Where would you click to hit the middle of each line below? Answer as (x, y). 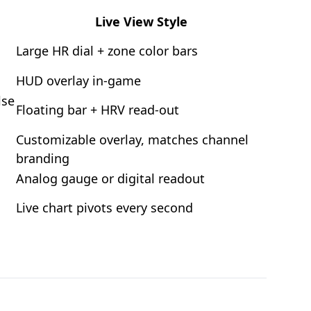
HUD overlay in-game (78, 81)
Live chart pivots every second (104, 208)
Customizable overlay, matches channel (132, 140)
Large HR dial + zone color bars (107, 51)
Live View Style (141, 22)
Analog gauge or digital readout (110, 178)
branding (43, 158)
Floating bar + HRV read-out (98, 110)
